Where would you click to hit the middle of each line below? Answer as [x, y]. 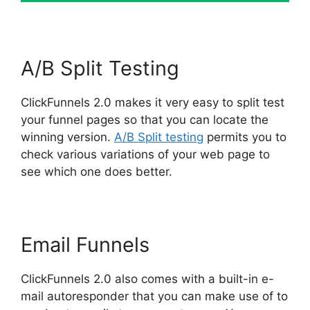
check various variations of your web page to [145, 154]
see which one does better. [97, 171]
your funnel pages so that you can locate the [145, 119]
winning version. [67, 137]
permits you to [245, 137]
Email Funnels [85, 244]
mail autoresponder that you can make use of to [154, 296]
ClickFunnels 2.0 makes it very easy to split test [153, 102]
